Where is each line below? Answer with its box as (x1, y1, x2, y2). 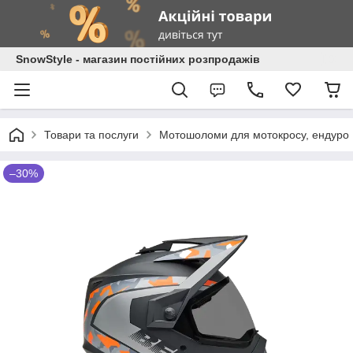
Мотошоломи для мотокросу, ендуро (159, 128, 349, 141)
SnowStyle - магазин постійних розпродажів (16, 53, 260, 65)
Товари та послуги (44, 128, 139, 141)
